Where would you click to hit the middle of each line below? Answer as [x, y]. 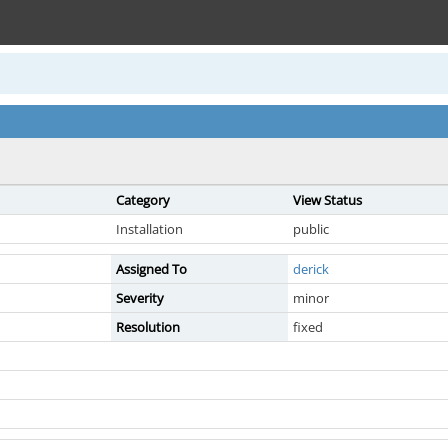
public [311, 229]
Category [143, 200]
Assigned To [151, 269]
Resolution [148, 327]
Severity [140, 298]
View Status [327, 200]
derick [311, 269]
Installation [149, 229]
